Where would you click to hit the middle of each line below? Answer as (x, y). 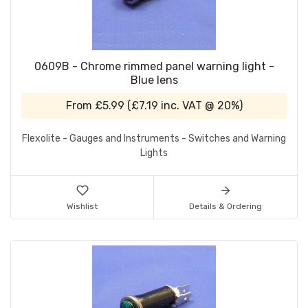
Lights (154, 153)
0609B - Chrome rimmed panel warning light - (154, 67)
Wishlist (82, 207)
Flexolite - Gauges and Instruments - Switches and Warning (154, 139)
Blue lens (154, 80)
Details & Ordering (225, 207)
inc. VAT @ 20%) (200, 106)
